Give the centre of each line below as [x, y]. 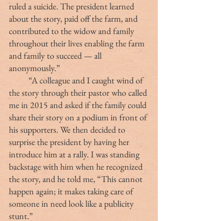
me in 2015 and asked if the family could [79, 105]
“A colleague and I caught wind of [19, 80]
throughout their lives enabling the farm [78, 43]
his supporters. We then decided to [68, 129]
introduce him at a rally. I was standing [75, 154]
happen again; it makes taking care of [72, 191]
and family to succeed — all [56, 55]
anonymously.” [35, 68]
